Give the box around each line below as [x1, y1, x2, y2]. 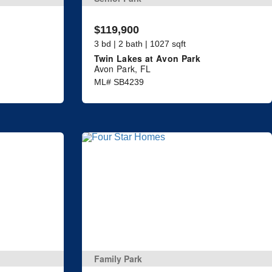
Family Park [93, 252, 142, 265]
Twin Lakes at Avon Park [93, 52, 200, 65]
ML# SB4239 [93, 77, 144, 87]
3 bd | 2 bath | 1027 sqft [93, 39, 186, 49]
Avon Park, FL [93, 63, 151, 75]
